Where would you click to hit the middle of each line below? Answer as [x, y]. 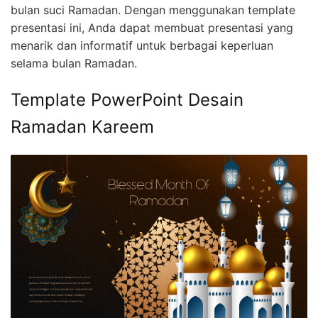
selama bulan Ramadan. [74, 64]
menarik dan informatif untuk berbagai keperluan [142, 46]
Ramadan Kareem [82, 127]
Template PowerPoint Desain [127, 100]
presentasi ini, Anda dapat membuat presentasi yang [152, 28]
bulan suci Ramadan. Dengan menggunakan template [153, 10]
